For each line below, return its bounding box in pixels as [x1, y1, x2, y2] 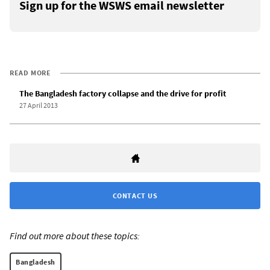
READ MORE [10, 68, 51, 78]
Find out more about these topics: [10, 230, 140, 242]
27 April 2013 [19, 101, 58, 110]
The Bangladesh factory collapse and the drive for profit [19, 88, 226, 99]
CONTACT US [112, 191, 158, 201]
